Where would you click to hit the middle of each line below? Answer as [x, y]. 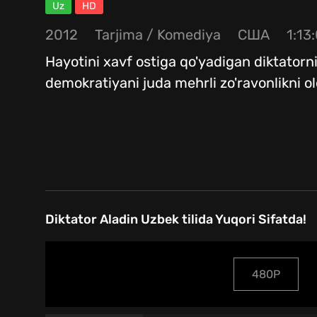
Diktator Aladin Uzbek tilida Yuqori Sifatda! [176, 220]
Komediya [189, 35]
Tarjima [119, 35]
